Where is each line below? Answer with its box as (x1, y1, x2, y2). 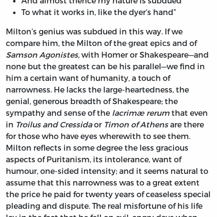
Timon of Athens (104, 120, 168, 129)
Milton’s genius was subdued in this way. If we (6, 27, 183, 36)
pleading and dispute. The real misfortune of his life (6, 201, 202, 211)
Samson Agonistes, (6, 50, 79, 60)
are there (168, 120, 204, 129)
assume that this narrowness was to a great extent (6, 178, 200, 187)
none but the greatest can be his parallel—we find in (6, 62, 205, 71)
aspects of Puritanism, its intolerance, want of (6, 155, 181, 164)
